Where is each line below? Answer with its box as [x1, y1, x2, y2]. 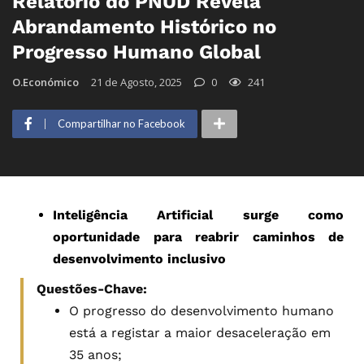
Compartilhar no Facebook [58, 116, 185, 130]
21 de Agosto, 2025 [91, 74, 182, 89]
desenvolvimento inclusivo [53, 250, 226, 266]
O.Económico [12, 74, 79, 89]
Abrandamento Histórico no [12, 15, 276, 38]
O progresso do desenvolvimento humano [69, 302, 334, 318]
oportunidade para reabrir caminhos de [53, 228, 344, 245]
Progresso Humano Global [12, 40, 261, 63]
